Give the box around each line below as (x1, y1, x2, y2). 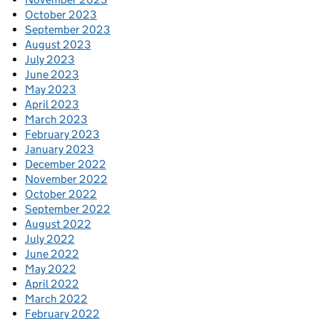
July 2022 (25, 232, 75, 246)
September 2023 (25, 23, 110, 37)
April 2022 (25, 277, 79, 291)
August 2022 (25, 217, 91, 231)
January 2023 (25, 142, 94, 157)
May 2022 (25, 262, 76, 276)
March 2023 (25, 113, 88, 127)
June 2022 (25, 247, 79, 261)
